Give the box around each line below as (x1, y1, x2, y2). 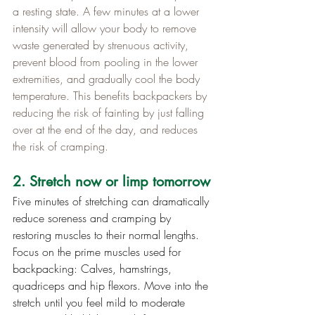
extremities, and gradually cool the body (13, 70, 203, 86)
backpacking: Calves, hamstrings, (13, 260, 175, 276)
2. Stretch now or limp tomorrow (13, 172, 210, 191)
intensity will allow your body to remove (13, 20, 200, 36)
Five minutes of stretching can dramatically (13, 193, 212, 209)
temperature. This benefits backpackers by (13, 87, 210, 103)
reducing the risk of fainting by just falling (13, 104, 207, 120)
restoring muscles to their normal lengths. (13, 226, 202, 243)
